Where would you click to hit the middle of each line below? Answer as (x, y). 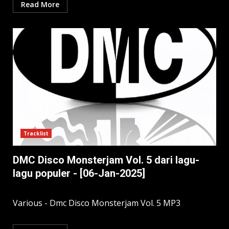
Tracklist (36, 134)
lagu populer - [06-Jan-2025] (79, 174)
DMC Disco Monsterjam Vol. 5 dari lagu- (106, 160)
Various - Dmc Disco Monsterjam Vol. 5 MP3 (98, 203)
